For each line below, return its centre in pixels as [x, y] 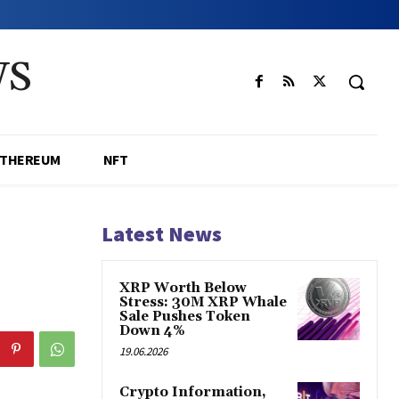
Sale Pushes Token [185, 317]
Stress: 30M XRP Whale [203, 303]
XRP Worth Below [183, 289]
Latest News [162, 234]
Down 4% [152, 331]
